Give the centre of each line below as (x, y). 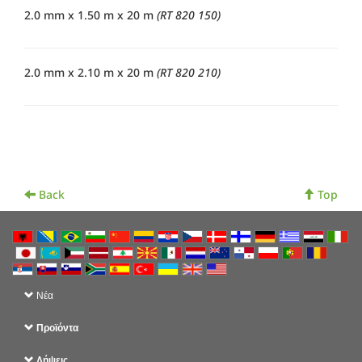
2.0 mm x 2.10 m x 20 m (90, 73)
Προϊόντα (57, 328)
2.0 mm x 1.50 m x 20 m (90, 15)
